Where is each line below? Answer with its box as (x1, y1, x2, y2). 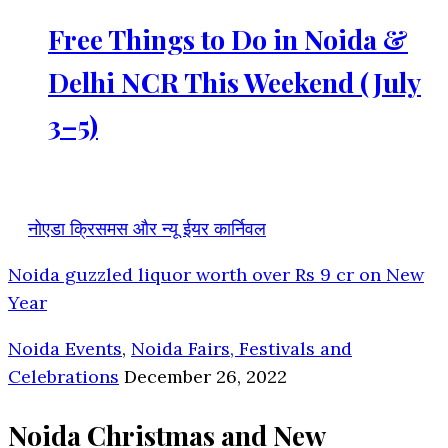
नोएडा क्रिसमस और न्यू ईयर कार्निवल (28, 217, 266, 241)
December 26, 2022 (124, 365, 287, 389)
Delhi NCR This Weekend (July (48, 64, 421, 101)
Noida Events (8, 337, 122, 361)
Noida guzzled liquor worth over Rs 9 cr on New (8, 263, 424, 287)
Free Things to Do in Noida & (48, 21, 408, 58)
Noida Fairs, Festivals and (131, 337, 352, 361)
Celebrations (8, 365, 119, 389)
